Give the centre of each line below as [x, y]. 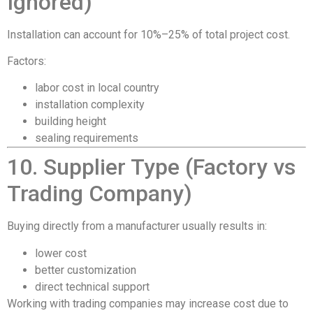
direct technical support [92, 286]
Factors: [27, 61]
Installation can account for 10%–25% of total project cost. [148, 34]
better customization [86, 270]
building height [71, 122]
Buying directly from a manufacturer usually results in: [137, 226]
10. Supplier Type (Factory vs [151, 167]
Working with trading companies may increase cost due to [148, 303]
